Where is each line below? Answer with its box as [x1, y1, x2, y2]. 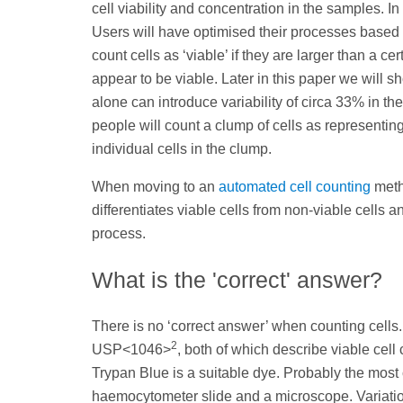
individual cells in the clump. [92, 141, 272, 157]
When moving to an [92, 179, 219, 195]
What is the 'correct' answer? [92, 267, 382, 293]
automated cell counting [219, 179, 371, 195]
